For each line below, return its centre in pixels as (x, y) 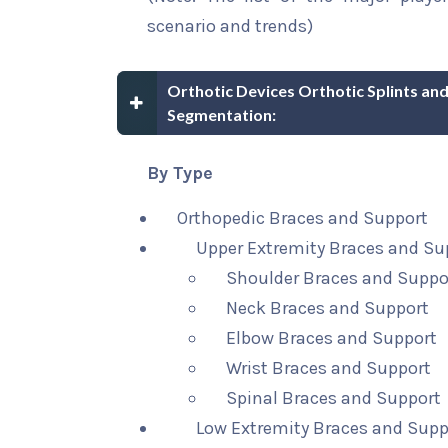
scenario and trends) (230, 26)
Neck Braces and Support (328, 308)
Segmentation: (221, 114)
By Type (180, 173)
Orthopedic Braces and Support (302, 218)
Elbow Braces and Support (332, 338)
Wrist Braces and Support (329, 368)
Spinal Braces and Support (334, 398)
